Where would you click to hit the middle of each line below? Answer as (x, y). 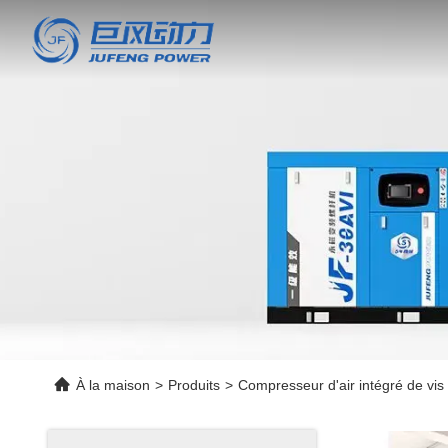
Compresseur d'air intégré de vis (341, 385)
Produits (194, 385)
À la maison (113, 385)
